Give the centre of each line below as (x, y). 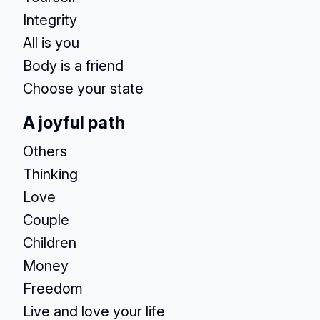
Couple (46, 220)
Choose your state (83, 89)
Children (50, 243)
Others (45, 151)
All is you (51, 43)
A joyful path (74, 122)
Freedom (53, 289)
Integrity (50, 20)
